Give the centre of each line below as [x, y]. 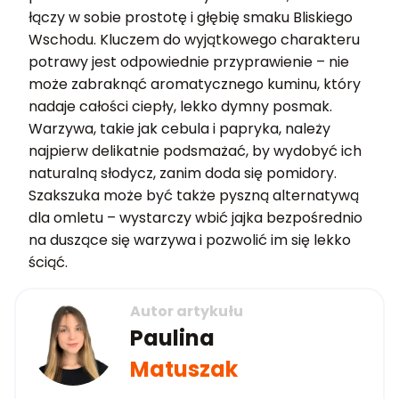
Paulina [172, 338]
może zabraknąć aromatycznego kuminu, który [195, 85]
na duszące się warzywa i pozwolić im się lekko [190, 240]
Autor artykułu [187, 312]
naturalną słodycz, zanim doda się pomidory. [183, 174]
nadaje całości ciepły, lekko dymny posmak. [180, 107]
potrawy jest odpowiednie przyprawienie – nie [189, 62]
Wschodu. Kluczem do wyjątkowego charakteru [194, 40]
